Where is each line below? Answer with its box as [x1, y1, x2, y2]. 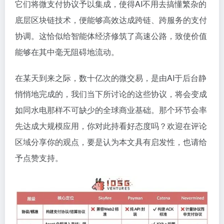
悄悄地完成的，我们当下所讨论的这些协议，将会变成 [15, 87, 207, 99]
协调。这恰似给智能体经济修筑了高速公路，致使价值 [15, 29, 207, 41]
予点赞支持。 [15, 151, 63, 163]
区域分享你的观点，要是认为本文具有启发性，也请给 [15, 135, 207, 147]
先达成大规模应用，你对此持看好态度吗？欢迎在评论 [15, 119, 207, 131]
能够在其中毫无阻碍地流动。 [15, 45, 119, 57]
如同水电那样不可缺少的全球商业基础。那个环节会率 [15, 103, 207, 115]
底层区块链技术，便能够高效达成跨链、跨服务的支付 [15, 13, 207, 25]
